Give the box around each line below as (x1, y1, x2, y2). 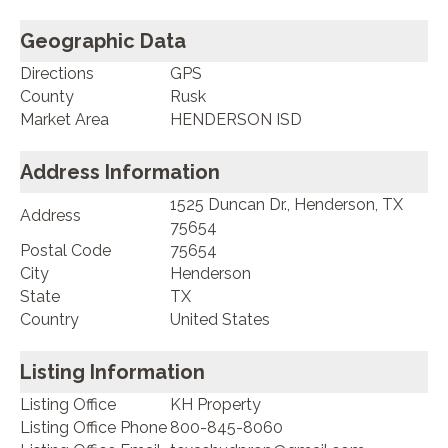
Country (20, 310, 79, 330)
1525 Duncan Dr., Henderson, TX (170, 195, 403, 215)
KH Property (170, 395, 261, 415)
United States (170, 310, 270, 330)
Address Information (20, 160, 220, 185)
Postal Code (20, 241, 111, 261)
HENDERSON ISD (170, 110, 302, 130)
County (20, 87, 74, 107)
